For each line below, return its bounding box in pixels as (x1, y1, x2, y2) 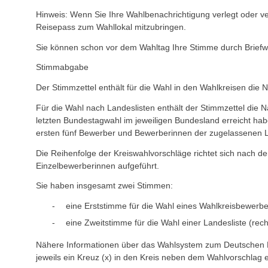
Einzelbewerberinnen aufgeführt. (36, 160, 159, 170)
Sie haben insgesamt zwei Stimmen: (36, 181, 173, 191)
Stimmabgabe (36, 62, 89, 72)
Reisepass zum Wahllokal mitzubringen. (36, 22, 186, 32)
